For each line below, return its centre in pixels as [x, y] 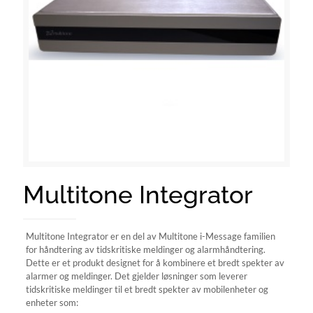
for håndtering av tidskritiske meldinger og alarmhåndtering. [145, 249]
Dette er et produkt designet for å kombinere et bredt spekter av [155, 263]
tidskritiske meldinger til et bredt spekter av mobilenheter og [147, 289]
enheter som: [52, 303]
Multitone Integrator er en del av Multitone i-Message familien [150, 236]
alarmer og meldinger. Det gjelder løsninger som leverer [136, 276]
